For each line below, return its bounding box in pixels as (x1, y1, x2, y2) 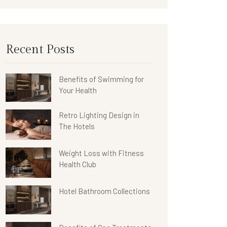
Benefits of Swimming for (59, 74, 144, 84)
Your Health (59, 86, 97, 95)
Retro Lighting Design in (59, 110, 139, 120)
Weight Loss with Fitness (59, 148, 144, 158)
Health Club (59, 160, 96, 169)
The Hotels (59, 122, 95, 131)
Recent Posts (6, 43, 74, 57)
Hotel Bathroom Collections (59, 186, 150, 196)
